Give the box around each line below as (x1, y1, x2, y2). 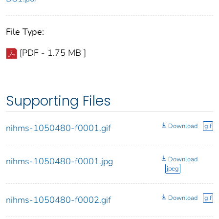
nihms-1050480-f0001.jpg (6, 155, 113, 168)
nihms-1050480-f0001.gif (6, 122, 111, 134)
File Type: (6, 26, 44, 38)
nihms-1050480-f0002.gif (6, 194, 111, 206)
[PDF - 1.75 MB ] (20, 47, 86, 59)
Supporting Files (6, 91, 111, 111)
